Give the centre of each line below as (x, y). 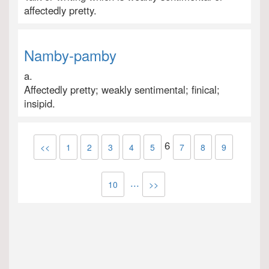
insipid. (40, 103)
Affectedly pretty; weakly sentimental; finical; (122, 89)
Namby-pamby (70, 55)
